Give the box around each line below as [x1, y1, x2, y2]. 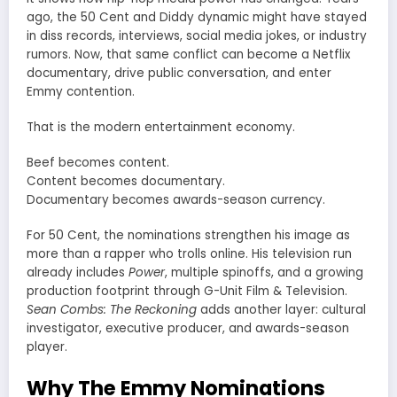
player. [27, 339, 67, 356]
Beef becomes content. [27, 154, 169, 172]
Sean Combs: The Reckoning [27, 301, 197, 319]
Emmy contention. [27, 82, 135, 100]
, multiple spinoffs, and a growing [165, 264, 363, 282]
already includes [27, 264, 128, 282]
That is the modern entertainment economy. [27, 119, 295, 136]
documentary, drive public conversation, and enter [27, 64, 331, 82]
